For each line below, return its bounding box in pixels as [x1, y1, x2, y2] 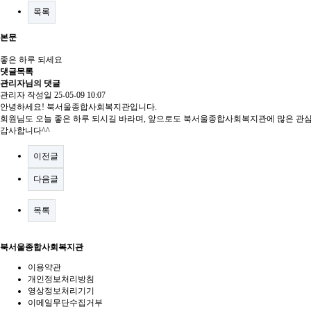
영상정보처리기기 [28, 286, 94, 296]
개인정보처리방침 [28, 274, 94, 284]
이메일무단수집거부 [28, 298, 103, 308]
